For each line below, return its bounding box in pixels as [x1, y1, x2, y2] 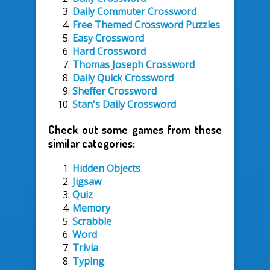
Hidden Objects [72, 161, 140, 175]
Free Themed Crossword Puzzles [72, 18, 220, 32]
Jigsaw [72, 174, 101, 188]
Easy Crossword [72, 31, 144, 45]
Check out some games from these [48, 122, 222, 136]
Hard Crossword [72, 45, 146, 58]
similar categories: [48, 136, 135, 150]
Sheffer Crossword [72, 84, 157, 98]
